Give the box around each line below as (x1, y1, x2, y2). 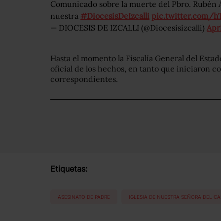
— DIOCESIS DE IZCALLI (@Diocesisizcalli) (50, 23, 207, 33)
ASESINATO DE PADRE (58, 193, 110, 200)
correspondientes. (50, 74, 118, 84)
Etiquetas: (50, 164, 87, 174)
